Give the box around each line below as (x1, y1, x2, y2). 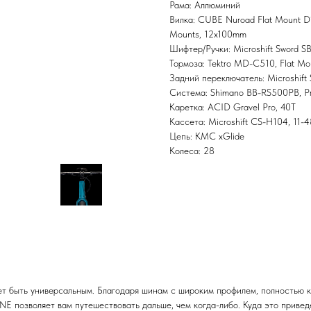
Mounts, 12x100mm (169, 28, 246, 40)
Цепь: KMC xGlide (169, 131, 244, 142)
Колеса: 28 (169, 145, 215, 157)
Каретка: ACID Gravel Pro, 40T (169, 101, 296, 113)
